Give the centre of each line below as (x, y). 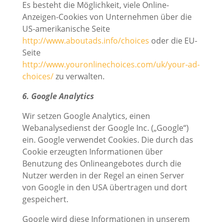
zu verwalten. (79, 77)
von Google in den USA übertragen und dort (105, 188)
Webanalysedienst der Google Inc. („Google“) (105, 128)
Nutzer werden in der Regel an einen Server (103, 176)
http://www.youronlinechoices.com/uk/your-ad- (111, 65)
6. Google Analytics (58, 96)
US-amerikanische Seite (66, 29)
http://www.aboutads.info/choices (85, 41)
